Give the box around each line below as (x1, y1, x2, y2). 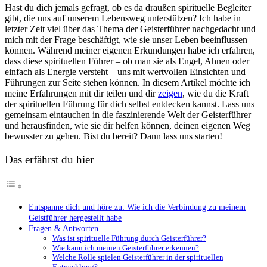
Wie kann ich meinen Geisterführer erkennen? (52, 243, 199, 253)
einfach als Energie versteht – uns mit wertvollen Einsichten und (5, 66, 246, 77)
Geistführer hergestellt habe (29, 213, 122, 223)
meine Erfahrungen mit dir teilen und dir (5, 88, 158, 98)
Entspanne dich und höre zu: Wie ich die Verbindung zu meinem (29, 202, 246, 212)
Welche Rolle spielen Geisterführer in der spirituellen (52, 253, 223, 262)
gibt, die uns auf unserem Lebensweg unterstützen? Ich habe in (5, 13, 241, 23)
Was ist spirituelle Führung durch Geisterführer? (52, 234, 206, 243)
